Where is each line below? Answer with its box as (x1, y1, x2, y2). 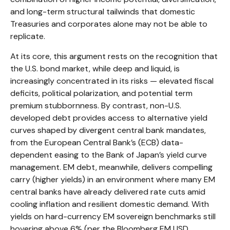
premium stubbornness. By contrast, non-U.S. (10, 100, 181, 111)
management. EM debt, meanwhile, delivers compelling (10, 162, 213, 172)
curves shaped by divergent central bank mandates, (10, 125, 206, 136)
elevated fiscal (157, 75, 214, 86)
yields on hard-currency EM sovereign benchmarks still (10, 211, 216, 222)
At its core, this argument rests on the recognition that (10, 51, 218, 62)
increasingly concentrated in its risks (10, 75, 150, 86)
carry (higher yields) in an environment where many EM (10, 174, 215, 185)
